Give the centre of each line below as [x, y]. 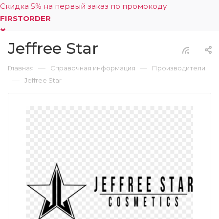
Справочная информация [93, 68]
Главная [21, 68]
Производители [179, 68]
